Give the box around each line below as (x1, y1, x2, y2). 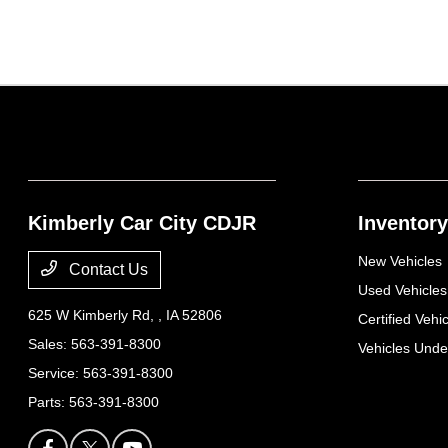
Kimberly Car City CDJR (28, 212, 257, 235)
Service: (28, 365, 84, 382)
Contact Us (65, 261, 149, 279)
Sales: (28, 336, 72, 353)
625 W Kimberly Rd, (28, 307, 159, 324)
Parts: (28, 394, 70, 411)
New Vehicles (357, 253, 442, 270)
